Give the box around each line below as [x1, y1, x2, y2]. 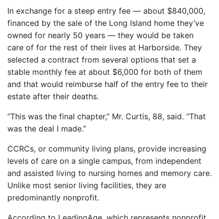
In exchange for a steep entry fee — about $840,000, [7, 6, 205, 16]
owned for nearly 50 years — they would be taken [7, 30, 194, 40]
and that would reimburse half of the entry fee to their [7, 79, 208, 89]
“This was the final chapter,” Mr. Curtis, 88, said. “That [7, 111, 206, 121]
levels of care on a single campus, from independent [7, 156, 201, 166]
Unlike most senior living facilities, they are [7, 180, 166, 190]
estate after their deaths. [7, 91, 99, 101]
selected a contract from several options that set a [7, 55, 196, 65]
